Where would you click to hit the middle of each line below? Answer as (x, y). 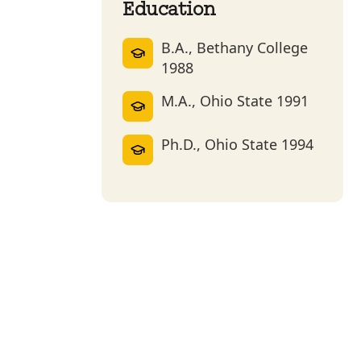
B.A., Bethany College (234, 48)
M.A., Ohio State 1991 (235, 101)
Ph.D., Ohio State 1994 (237, 144)
